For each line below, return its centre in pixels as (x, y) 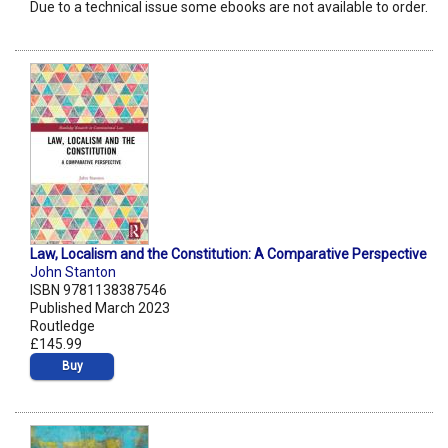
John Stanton (73, 272)
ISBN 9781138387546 (98, 290)
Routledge (62, 326)
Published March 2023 (100, 308)
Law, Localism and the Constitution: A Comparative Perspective (228, 254)
